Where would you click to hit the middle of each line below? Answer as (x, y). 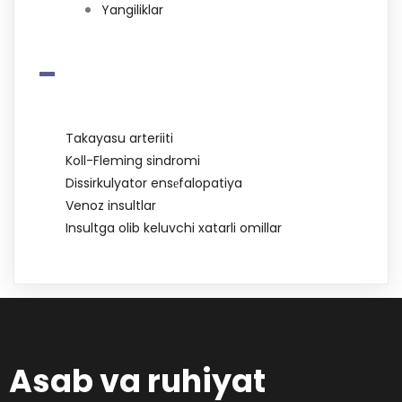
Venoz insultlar (111, 206)
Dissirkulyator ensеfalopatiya (154, 184)
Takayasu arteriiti (119, 139)
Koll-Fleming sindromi (133, 161)
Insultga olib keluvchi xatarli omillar (174, 228)
